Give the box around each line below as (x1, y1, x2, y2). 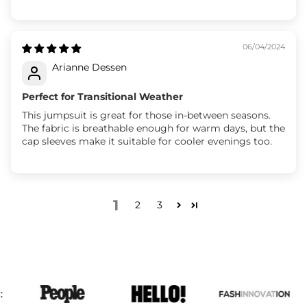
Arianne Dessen (52, 60, 127, 73)
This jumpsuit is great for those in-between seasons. (22, 108, 271, 121)
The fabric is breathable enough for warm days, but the (22, 121, 285, 134)
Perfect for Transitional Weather (22, 90, 183, 103)
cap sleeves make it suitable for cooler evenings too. (22, 134, 272, 147)
